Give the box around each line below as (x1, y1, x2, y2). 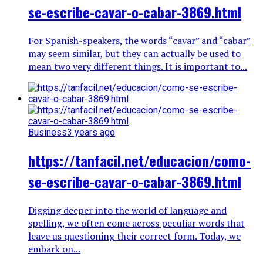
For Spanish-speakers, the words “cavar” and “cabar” (28, 34, 251, 48)
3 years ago (67, 127, 115, 139)
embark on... (28, 242, 80, 256)
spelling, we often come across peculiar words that (28, 217, 245, 230)
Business (28, 127, 67, 139)
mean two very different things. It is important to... (28, 60, 247, 73)
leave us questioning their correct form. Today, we (28, 230, 241, 243)
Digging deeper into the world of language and (28, 204, 227, 217)
